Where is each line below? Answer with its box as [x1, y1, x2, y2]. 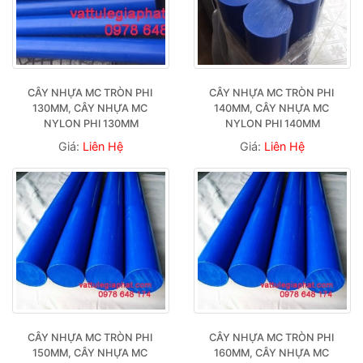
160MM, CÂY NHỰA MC [213, 346, 329, 359]
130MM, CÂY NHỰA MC [32, 101, 147, 114]
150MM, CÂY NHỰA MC [32, 346, 147, 359]
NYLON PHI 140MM [224, 117, 320, 130]
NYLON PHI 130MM [43, 117, 139, 130]
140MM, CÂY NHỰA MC [213, 101, 329, 114]
